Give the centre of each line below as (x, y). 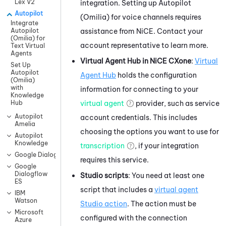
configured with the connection (134, 218)
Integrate (24, 23)
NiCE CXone (171, 61)
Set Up (21, 65)
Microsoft (29, 212)
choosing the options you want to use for (150, 131)
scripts (116, 175)
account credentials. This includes (139, 117)
